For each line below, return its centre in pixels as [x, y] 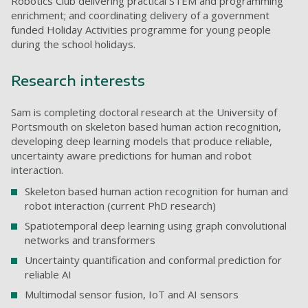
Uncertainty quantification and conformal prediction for [153, 260]
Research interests [78, 80]
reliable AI [48, 275]
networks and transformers [90, 240]
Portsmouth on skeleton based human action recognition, [146, 127]
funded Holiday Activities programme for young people [141, 30]
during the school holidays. [73, 44]
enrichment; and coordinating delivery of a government [140, 15]
